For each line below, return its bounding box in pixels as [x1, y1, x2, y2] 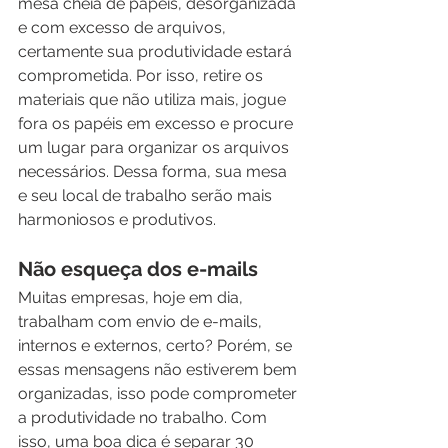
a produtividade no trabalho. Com [18, 408, 271, 427]
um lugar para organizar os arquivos [18, 138, 293, 157]
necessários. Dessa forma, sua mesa [18, 162, 291, 181]
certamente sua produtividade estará [18, 42, 296, 61]
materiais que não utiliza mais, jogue [18, 90, 290, 109]
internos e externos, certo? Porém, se [18, 336, 296, 355]
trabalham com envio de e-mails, [18, 312, 266, 331]
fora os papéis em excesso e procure [18, 114, 297, 133]
